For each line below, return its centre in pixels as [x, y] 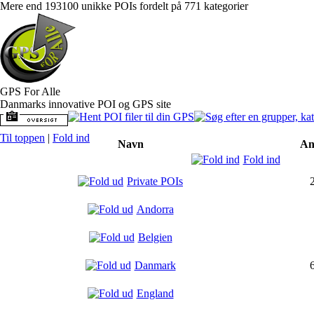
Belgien [155, 237]
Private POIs [155, 181]
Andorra [155, 209]
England [155, 293]
